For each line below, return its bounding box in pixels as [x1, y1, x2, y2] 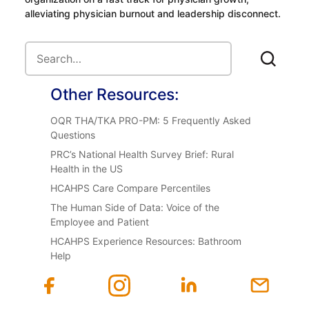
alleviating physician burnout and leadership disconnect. [24, 8, 281, 20]
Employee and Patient [50, 216, 150, 228]
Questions [50, 129, 96, 141]
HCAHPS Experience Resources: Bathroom [50, 235, 242, 248]
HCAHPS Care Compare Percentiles [50, 182, 211, 195]
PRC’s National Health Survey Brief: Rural [50, 148, 235, 161]
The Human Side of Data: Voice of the [50, 201, 220, 214]
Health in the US [50, 163, 123, 175]
